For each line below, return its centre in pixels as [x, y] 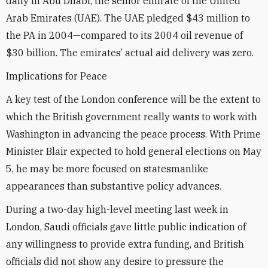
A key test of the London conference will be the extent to [133, 99]
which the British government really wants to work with [132, 117]
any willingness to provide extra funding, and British [125, 244]
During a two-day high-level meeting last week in [117, 209]
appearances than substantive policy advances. [114, 186]
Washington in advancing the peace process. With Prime [133, 134]
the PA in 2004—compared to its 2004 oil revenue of [124, 35]
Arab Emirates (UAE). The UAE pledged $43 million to [128, 18]
